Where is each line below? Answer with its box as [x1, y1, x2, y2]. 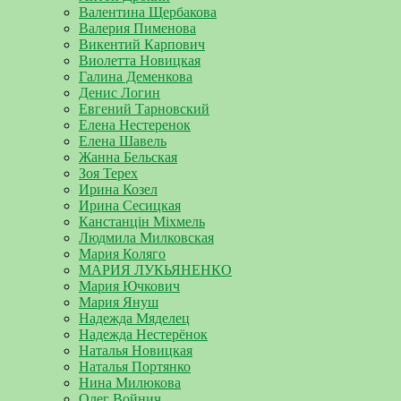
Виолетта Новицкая [79, 53, 200, 69]
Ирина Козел [79, 182, 158, 198]
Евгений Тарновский [79, 101, 209, 117]
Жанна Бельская [79, 149, 177, 166]
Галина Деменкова [79, 69, 192, 85]
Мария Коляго [79, 246, 166, 262]
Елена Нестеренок [79, 117, 191, 133]
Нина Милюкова [79, 375, 181, 391]
